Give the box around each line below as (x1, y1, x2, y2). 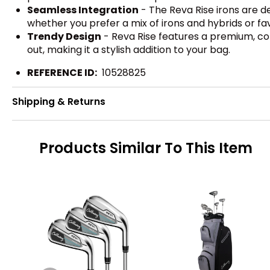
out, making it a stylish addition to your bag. (27, 42, 230, 57)
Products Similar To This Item (39, 138, 253, 159)
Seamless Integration (27, 2, 139, 17)
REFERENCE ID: (27, 65, 97, 80)
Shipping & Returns (12, 95, 105, 108)
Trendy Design (27, 29, 101, 43)
